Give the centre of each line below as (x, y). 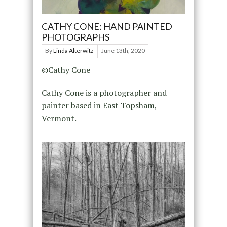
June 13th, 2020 (123, 51)
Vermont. (59, 118)
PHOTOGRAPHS (75, 37)
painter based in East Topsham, (99, 106)
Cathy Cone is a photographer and (104, 93)
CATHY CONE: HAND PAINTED (107, 27)
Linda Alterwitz (73, 51)
